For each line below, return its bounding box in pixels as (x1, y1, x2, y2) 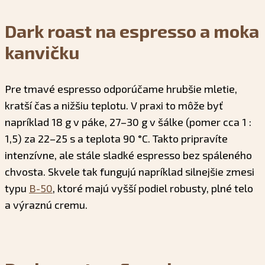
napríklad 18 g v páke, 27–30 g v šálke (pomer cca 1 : (5, 115, 251, 128)
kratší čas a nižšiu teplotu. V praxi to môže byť (5, 98, 223, 112)
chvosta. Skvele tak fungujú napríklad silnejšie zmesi (5, 164, 254, 178)
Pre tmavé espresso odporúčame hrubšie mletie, (5, 82, 237, 95)
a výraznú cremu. (5, 198, 88, 211)
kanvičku (5, 41, 79, 63)
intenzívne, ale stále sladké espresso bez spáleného (5, 148, 252, 161)
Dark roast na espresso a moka (5, 20, 259, 41)
